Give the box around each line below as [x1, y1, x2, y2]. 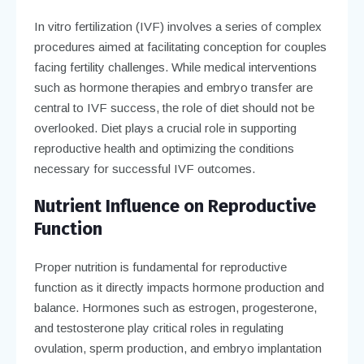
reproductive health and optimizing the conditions [33, 141, 294, 155]
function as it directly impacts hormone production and [33, 279, 324, 294]
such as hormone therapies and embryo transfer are [33, 80, 313, 94]
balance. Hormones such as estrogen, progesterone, [33, 300, 317, 314]
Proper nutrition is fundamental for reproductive [33, 259, 287, 274]
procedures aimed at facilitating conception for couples [33, 39, 327, 54]
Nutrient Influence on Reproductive [33, 194, 316, 217]
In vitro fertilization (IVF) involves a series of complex [33, 19, 322, 33]
